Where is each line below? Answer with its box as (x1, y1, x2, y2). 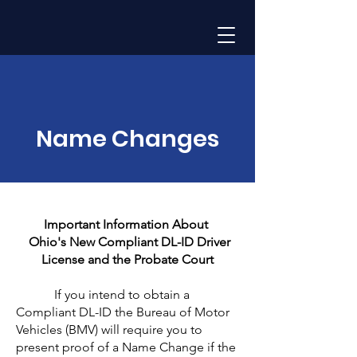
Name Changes (36, 123, 219, 155)
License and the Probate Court (41, 252, 214, 267)
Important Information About (44, 217, 211, 232)
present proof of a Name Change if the (16, 339, 236, 355)
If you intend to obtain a (16, 287, 190, 302)
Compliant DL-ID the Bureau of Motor (16, 304, 229, 320)
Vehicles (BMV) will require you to (16, 322, 202, 337)
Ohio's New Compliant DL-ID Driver (25, 234, 230, 249)
